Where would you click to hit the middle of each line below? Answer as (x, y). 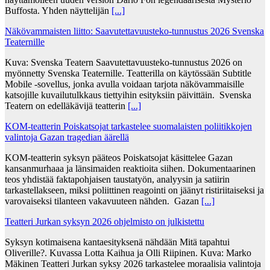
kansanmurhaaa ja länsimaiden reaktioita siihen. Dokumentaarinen (130, 168)
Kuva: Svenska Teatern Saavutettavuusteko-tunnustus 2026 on (124, 62)
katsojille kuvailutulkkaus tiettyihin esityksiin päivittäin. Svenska (128, 95)
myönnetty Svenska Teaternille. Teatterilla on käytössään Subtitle (128, 73)
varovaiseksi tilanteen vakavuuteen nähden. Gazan (103, 201)
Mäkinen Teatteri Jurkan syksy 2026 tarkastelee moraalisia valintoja (133, 263)
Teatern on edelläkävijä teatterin (66, 105)
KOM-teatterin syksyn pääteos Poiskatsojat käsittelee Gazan (119, 157)
